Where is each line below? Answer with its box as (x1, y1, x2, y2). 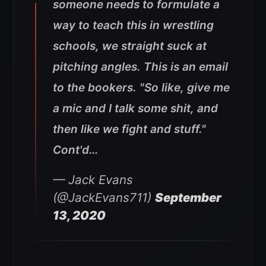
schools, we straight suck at (53, 39, 207, 53)
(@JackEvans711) (53, 190, 155, 205)
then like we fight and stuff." (53, 122, 206, 137)
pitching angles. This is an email (53, 60, 228, 74)
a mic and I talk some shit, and (53, 102, 218, 116)
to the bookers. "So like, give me (53, 81, 230, 95)
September (155, 190, 221, 205)
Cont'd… (53, 143, 98, 157)
